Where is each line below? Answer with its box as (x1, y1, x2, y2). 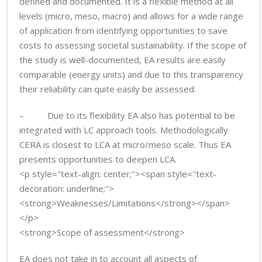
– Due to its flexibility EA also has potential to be (19, 109, 235, 121)
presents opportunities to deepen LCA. (19, 153, 177, 165)
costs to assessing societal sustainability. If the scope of (19, 39, 246, 51)
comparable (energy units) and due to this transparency (19, 68, 243, 80)
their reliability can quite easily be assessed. (19, 83, 196, 95)
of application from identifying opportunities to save (19, 25, 227, 36)
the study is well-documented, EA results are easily (19, 54, 226, 65)
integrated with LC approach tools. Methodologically (19, 124, 228, 136)
